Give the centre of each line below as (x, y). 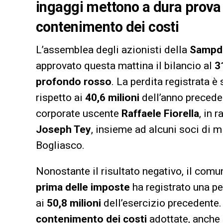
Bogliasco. (60, 146)
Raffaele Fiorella (160, 114)
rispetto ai (60, 98)
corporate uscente (79, 114)
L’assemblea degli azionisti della (113, 50)
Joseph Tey (63, 130)
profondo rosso (74, 82)
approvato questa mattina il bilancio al (125, 66)
